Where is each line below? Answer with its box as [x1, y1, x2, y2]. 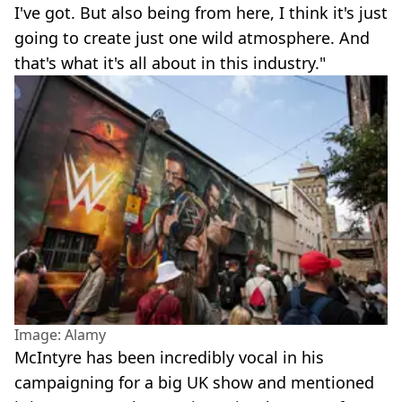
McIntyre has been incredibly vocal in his [14, 345, 324, 368]
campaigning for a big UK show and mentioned [14, 371, 374, 393]
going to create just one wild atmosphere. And [14, 26, 370, 48]
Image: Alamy [14, 324, 106, 345]
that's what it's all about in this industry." [14, 51, 326, 74]
